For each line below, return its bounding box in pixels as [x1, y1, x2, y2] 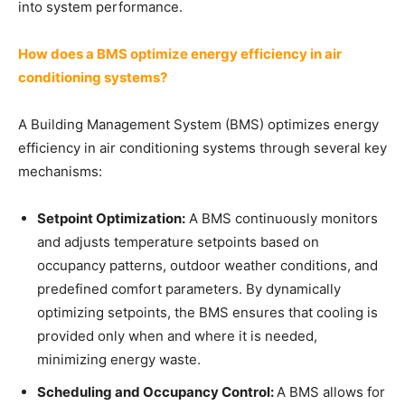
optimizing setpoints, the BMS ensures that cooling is [37, 304, 378, 321]
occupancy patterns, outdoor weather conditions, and [37, 257, 378, 274]
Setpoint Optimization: [37, 210, 185, 227]
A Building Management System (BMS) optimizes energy [18, 116, 379, 133]
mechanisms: [18, 163, 102, 180]
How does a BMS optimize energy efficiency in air [18, 45, 342, 62]
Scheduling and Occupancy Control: [37, 383, 277, 400]
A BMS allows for [277, 383, 385, 400]
